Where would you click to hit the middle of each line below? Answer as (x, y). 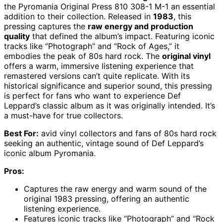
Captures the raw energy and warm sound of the (115, 189)
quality (17, 36)
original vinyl (186, 56)
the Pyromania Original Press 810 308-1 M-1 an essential (110, 7)
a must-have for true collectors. (63, 116)
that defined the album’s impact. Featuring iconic (122, 36)
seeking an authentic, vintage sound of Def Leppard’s (104, 143)
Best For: (21, 134)
